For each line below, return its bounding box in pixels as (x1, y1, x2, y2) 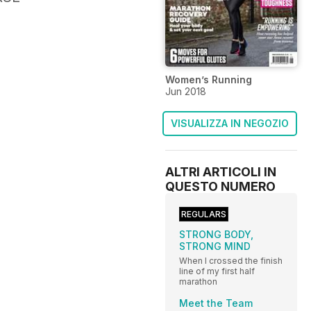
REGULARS (181, 208, 226, 219)
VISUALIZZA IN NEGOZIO (171, 117, 289, 129)
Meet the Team (179, 296, 253, 309)
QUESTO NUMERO (165, 178, 276, 194)
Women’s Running (165, 73, 252, 85)
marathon (179, 276, 217, 287)
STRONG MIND (179, 239, 251, 252)
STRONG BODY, (179, 228, 253, 240)
